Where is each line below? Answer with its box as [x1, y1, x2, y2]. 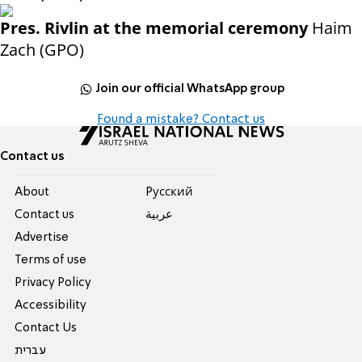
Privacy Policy [15, 277, 92, 289]
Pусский [145, 187, 193, 199]
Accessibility [15, 300, 87, 312]
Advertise [15, 232, 69, 244]
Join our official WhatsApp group [95, 82, 285, 95]
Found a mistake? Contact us [97, 113, 265, 127]
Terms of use [15, 255, 87, 267]
